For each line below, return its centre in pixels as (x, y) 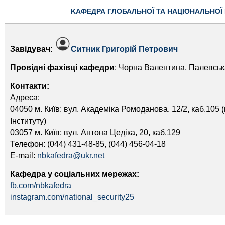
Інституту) (28, 121)
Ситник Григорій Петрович (124, 49)
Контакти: (29, 86)
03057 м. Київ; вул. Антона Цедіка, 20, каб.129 (95, 132)
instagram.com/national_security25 (72, 197)
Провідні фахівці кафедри (62, 68)
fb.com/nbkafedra (40, 186)
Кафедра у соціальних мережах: (74, 174)
